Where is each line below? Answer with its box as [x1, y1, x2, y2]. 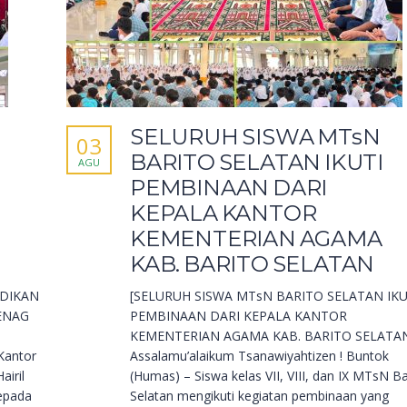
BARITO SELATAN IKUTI [130, 149, 383, 176]
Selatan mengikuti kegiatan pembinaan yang [130, 387, 389, 405]
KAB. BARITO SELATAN [130, 251, 375, 278]
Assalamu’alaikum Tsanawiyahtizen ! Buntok [130, 347, 389, 365]
